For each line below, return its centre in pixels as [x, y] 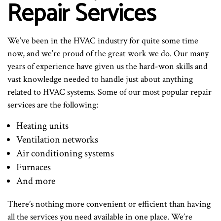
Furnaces [33, 167]
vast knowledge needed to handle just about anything [100, 79]
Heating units [42, 126]
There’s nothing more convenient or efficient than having [109, 204]
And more [36, 181]
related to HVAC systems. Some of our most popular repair [110, 92]
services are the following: [53, 105]
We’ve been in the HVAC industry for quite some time [103, 41]
